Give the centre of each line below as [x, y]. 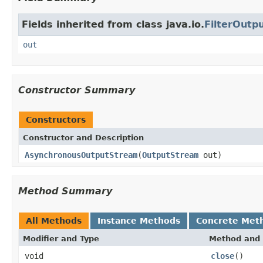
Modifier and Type [61, 238]
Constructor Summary [77, 90]
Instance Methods [139, 220]
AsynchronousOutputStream [81, 155]
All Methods [54, 220]
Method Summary [65, 191]
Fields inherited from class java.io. [113, 24]
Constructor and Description [83, 137]
